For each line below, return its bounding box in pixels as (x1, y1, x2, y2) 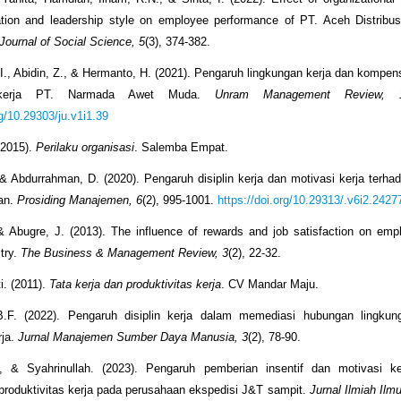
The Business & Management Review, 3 (21, 246, 229, 260)
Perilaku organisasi (36, 141, 135, 155)
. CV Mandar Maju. (221, 277, 320, 292)
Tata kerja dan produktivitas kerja (49, 277, 222, 292)
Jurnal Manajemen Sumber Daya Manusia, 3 (18, 330, 249, 345)
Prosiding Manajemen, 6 (17, 193, 143, 208)
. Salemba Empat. (134, 141, 229, 155)
